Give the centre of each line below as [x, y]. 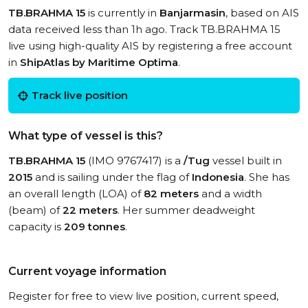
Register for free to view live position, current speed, [143, 296]
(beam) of [35, 210]
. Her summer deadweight [186, 210]
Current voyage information [87, 271]
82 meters [171, 194]
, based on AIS [262, 13]
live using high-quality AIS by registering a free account [150, 46]
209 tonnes [95, 227]
